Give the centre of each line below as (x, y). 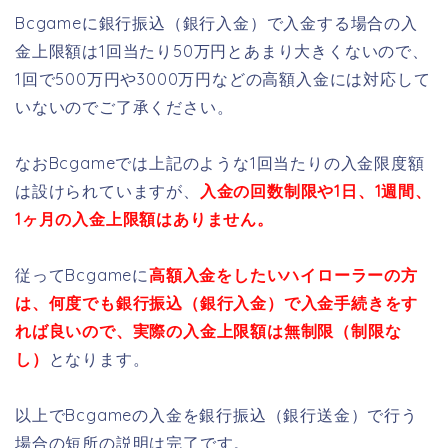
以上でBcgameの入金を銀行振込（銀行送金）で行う (216, 414)
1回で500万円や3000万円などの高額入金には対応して (223, 78)
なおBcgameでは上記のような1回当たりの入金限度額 (220, 162)
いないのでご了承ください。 (124, 106)
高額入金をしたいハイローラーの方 (283, 274)
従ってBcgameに (82, 274)
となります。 (99, 358)
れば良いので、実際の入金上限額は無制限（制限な (208, 330)
